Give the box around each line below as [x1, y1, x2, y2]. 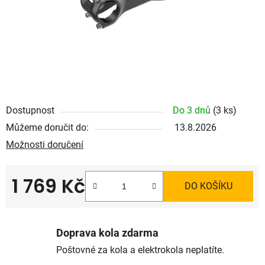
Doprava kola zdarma [56, 227, 159, 240]
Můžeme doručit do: [6, 121, 89, 133]
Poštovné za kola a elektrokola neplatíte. [56, 244, 224, 256]
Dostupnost [6, 104, 54, 116]
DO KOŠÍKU [184, 180, 232, 192]
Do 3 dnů [173, 104, 213, 116]
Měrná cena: [11, 198, 63, 210]
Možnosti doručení [6, 138, 83, 150]
